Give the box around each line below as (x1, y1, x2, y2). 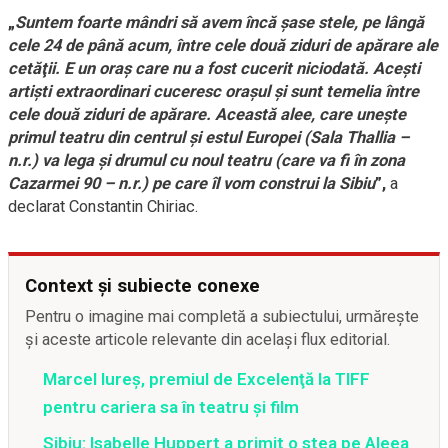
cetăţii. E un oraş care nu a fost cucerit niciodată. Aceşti (8, 58, 420, 78)
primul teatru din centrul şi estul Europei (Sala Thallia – (8, 127, 409, 147)
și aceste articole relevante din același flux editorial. (25, 329, 391, 349)
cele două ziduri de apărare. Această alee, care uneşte (8, 104, 406, 124)
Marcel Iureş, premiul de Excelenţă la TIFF (43, 368, 370, 389)
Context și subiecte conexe (25, 274, 260, 296)
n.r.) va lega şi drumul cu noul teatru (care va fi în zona (8, 150, 405, 170)
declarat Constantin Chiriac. (8, 196, 199, 216)
